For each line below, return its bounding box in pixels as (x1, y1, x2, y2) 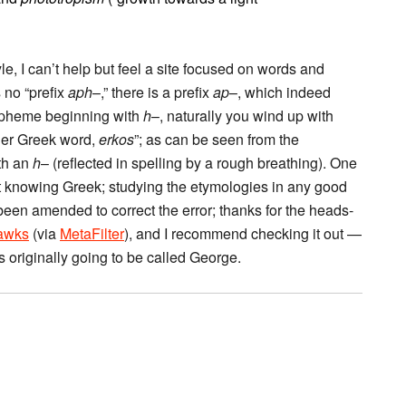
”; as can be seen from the (134, 129, 299, 150)
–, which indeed (229, 82, 331, 102)
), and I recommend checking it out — (124, 223, 362, 244)
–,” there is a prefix (92, 82, 213, 102)
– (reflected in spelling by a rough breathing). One (41, 152, 357, 173)
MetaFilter (60, 223, 124, 244)
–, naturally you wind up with (151, 105, 333, 126)
